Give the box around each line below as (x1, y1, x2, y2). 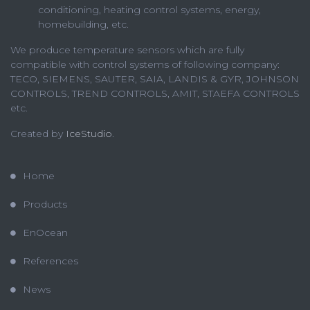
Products (23, 198, 67, 210)
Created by (10, 127, 66, 140)
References (23, 255, 78, 267)
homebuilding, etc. (38, 18, 129, 30)
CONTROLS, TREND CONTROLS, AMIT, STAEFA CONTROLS (10, 87, 300, 100)
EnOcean (23, 226, 68, 239)
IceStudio (66, 127, 112, 140)
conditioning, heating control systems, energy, (38, 3, 261, 16)
